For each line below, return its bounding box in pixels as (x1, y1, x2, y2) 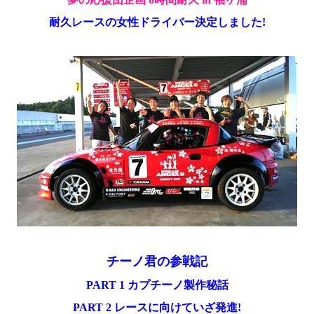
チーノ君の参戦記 (107, 254, 207, 269)
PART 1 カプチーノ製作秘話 (86, 279, 228, 292)
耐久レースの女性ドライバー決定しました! (48, 16, 266, 29)
